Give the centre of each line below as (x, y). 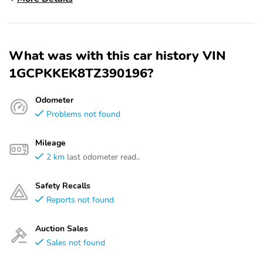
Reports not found (80, 200)
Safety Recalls (63, 186)
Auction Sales (62, 228)
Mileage (50, 143)
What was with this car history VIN (117, 56)
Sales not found (76, 242)
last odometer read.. (103, 157)
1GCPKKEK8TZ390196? (81, 73)
